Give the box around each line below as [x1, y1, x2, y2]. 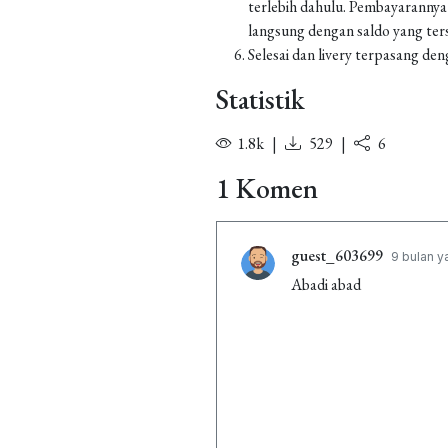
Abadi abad [291, 274, 361, 295]
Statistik [216, 81, 305, 117]
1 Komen [216, 170, 318, 206]
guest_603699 [291, 245, 383, 266]
